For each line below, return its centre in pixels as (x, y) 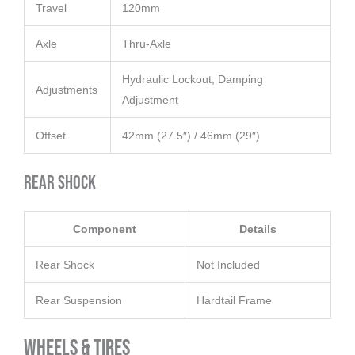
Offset (51, 136)
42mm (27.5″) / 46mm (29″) (191, 136)
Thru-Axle (147, 44)
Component (105, 229)
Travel (51, 8)
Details (258, 229)
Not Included (228, 265)
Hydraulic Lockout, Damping (193, 80)
